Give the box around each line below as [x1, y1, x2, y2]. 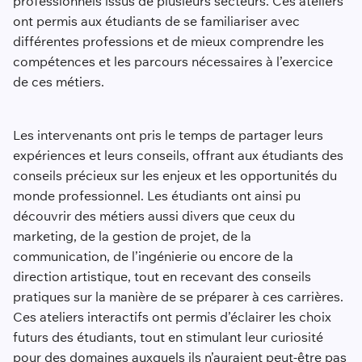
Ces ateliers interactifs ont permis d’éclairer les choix [12, 309, 331, 326]
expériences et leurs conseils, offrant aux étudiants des [12, 147, 343, 164]
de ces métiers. [12, 74, 104, 90]
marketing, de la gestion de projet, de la [12, 228, 251, 245]
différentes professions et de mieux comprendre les [12, 33, 324, 50]
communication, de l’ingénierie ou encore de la [12, 248, 293, 265]
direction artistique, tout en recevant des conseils [12, 268, 311, 285]
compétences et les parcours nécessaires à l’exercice [12, 53, 333, 70]
